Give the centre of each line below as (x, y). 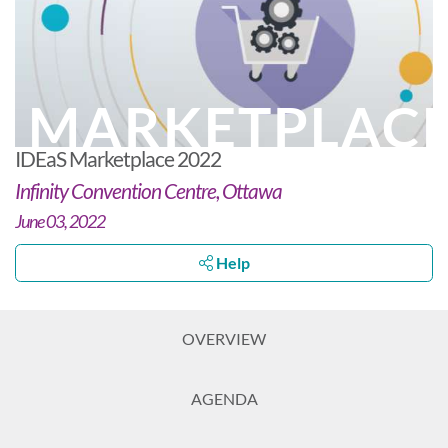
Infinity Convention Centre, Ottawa (148, 190)
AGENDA (224, 398)
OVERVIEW (224, 338)
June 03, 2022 (60, 220)
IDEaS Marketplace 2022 (118, 158)
